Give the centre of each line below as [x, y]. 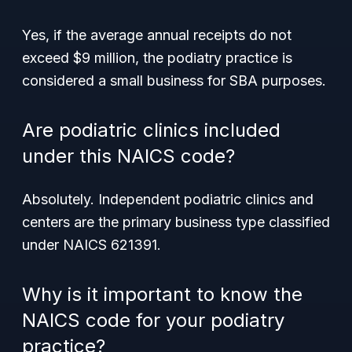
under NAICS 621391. [92, 245]
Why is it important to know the [162, 294]
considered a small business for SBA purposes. [174, 81]
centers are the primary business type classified [176, 222]
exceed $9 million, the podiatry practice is [157, 58]
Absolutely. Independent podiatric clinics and [168, 199]
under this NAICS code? [128, 156]
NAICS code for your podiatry [153, 320]
